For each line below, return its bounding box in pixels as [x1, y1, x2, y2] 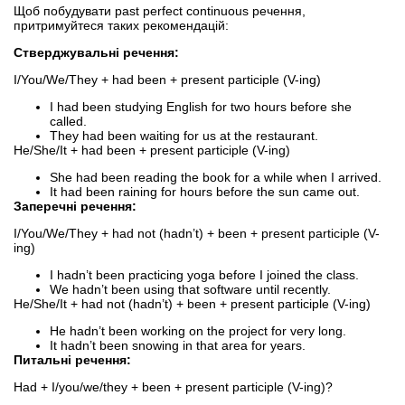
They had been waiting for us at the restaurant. [50, 127, 318, 143]
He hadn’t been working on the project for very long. [50, 323, 346, 338]
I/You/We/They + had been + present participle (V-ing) [14, 71, 321, 87]
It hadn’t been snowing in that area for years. [50, 337, 306, 353]
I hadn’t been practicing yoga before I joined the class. [50, 267, 359, 282]
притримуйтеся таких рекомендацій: [14, 17, 229, 33]
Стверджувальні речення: [14, 44, 179, 60]
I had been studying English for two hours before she [50, 99, 352, 114]
